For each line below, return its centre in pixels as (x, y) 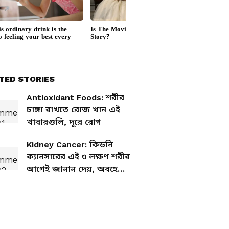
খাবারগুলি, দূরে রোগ (64, 122)
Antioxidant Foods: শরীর (75, 97)
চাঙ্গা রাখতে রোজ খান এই (73, 110)
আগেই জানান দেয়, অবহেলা (76, 169)
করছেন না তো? (54, 181)
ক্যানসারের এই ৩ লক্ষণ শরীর (78, 157)
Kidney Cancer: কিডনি (70, 144)
